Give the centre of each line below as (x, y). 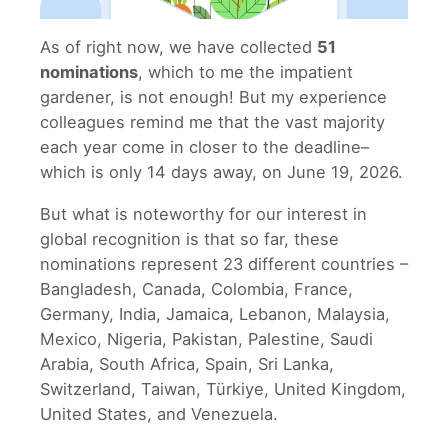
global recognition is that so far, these (189, 238)
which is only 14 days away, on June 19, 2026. (221, 172)
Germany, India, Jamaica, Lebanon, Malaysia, (215, 313)
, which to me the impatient (245, 72)
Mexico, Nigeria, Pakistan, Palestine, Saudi (206, 338)
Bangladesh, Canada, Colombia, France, (196, 288)
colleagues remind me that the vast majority (212, 122)
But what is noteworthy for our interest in (203, 213)
